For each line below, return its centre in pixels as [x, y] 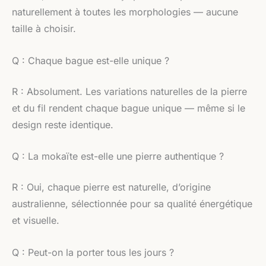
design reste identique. [63, 124]
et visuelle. [36, 221]
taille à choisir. [44, 29]
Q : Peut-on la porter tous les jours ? [93, 252]
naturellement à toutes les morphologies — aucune [125, 12]
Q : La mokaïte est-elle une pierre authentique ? [118, 156]
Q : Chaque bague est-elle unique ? [91, 60]
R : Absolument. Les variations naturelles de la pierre [129, 91]
